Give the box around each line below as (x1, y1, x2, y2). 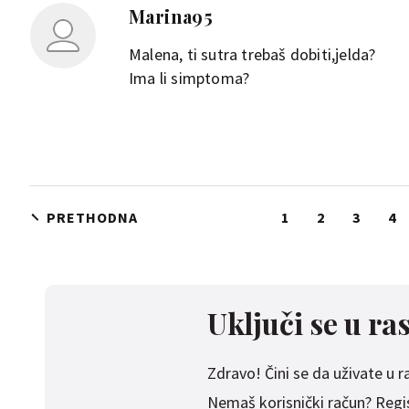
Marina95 (129, 4, 214, 28)
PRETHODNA (47, 208, 138, 226)
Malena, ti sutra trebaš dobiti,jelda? (129, 44, 376, 65)
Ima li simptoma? (129, 68, 250, 89)
